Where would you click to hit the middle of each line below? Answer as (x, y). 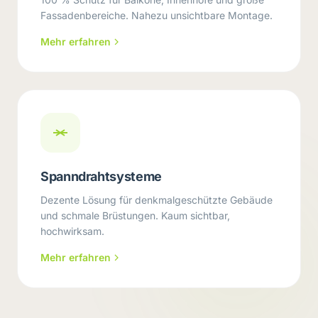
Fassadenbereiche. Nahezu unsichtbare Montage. (157, 15)
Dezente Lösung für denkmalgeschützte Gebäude (157, 200)
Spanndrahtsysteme (101, 176)
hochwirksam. (72, 231)
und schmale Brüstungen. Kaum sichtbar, (135, 215)
